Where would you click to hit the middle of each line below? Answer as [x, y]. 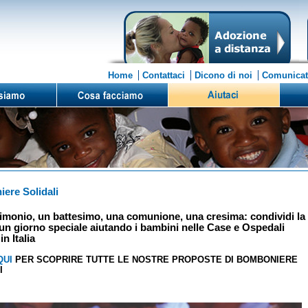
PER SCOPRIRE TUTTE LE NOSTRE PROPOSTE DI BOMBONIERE [155, 260]
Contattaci [164, 75]
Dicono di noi [223, 75]
